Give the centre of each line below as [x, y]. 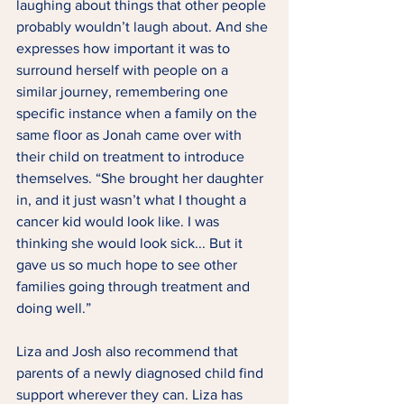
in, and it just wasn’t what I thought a [133, 200]
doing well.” [55, 308]
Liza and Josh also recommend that [129, 352]
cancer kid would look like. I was [119, 222]
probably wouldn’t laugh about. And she [144, 27]
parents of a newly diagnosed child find [142, 373]
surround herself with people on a [124, 70]
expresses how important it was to [125, 49]
